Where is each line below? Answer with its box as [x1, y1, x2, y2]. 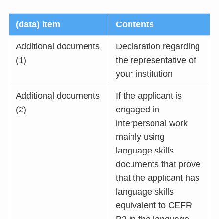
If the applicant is [116, 91, 182, 101]
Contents [116, 20, 154, 30]
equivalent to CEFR [116, 200, 193, 211]
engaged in [116, 105, 160, 115]
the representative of [116, 55, 197, 66]
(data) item [16, 20, 61, 30]
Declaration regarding [116, 42, 200, 52]
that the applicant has [116, 173, 200, 183]
